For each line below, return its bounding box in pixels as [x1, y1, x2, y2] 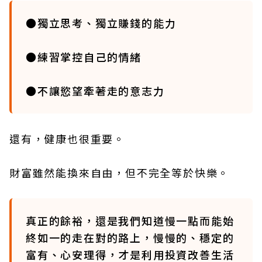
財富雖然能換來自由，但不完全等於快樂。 [9, 165, 230, 180]
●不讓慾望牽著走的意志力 [26, 83, 165, 98]
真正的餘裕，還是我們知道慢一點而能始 [26, 213, 235, 228]
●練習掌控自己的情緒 [26, 49, 142, 64]
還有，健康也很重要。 [9, 131, 126, 146]
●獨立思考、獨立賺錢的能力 [26, 15, 177, 30]
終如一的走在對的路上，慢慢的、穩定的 [26, 230, 235, 245]
